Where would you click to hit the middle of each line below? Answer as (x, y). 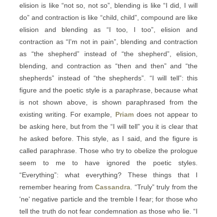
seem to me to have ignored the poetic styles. (108, 163)
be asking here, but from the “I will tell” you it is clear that (108, 126)
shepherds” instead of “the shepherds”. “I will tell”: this (108, 78)
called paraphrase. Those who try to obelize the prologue (108, 151)
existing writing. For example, (67, 114)
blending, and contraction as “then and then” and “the (108, 66)
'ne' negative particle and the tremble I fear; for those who (108, 199)
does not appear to (165, 114)
